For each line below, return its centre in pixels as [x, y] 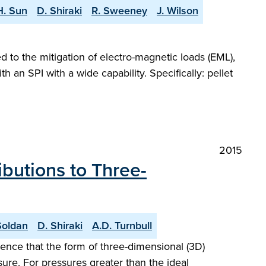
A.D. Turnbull [122, 226]
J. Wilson [178, 11]
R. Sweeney [119, 11]
